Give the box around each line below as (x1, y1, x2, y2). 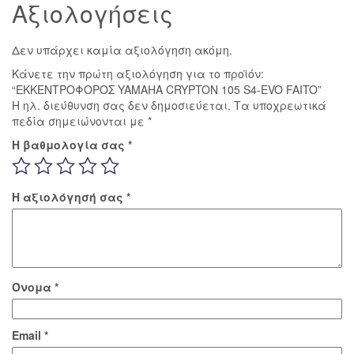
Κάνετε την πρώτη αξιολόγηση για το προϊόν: (12, 65, 264, 81)
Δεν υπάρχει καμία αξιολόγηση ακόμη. (12, 41, 232, 58)
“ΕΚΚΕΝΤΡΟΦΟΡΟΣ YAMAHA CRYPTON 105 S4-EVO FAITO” (12, 81, 322, 97)
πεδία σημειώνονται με (12, 112, 148, 129)
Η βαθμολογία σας (12, 136, 128, 153)
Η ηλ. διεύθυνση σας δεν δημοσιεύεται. (12, 96, 231, 113)
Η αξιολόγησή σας (12, 188, 126, 205)
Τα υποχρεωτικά (234, 96, 326, 113)
